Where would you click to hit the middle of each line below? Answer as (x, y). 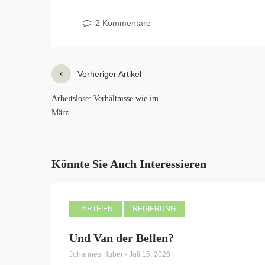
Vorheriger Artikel (109, 74)
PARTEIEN (96, 209)
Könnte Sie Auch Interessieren (129, 164)
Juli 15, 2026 (150, 255)
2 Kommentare (122, 23)
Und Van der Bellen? (122, 238)
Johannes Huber (97, 255)
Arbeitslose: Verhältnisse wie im (105, 99)
